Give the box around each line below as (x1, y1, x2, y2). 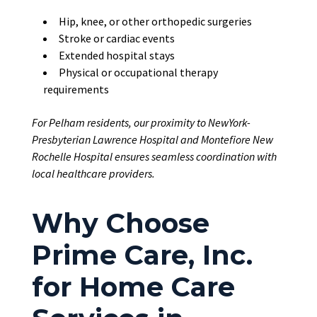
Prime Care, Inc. (31, 238, 253, 272)
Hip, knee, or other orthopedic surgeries (58, 14, 252, 29)
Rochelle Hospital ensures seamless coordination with (31, 149, 277, 164)
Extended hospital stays (58, 48, 175, 63)
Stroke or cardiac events (58, 31, 175, 46)
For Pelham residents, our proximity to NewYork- (31, 115, 250, 130)
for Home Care (31, 270, 235, 304)
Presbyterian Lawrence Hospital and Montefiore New (31, 132, 273, 147)
